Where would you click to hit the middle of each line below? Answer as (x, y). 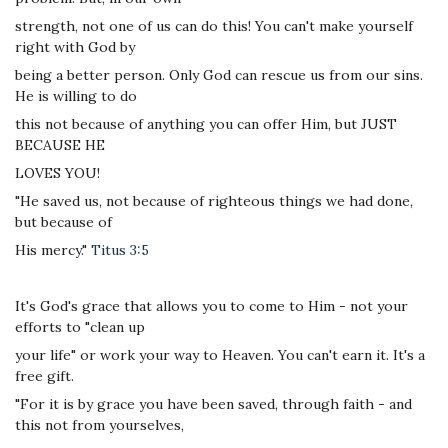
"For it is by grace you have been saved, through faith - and (213, 403)
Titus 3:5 (120, 249)
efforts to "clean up (80, 326)
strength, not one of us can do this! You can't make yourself (214, 25)
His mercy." (53, 249)
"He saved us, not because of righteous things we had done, (214, 200)
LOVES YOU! (57, 172)
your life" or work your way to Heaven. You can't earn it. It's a (220, 354)
